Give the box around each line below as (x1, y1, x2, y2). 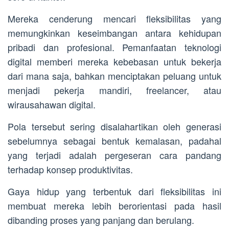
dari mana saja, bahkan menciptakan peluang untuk (8, 69, 221, 83)
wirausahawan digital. (8, 98, 96, 111)
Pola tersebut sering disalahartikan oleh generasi (8, 120, 221, 133)
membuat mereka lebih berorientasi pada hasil (8, 199, 221, 213)
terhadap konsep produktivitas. (8, 163, 133, 176)
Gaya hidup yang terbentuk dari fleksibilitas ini (8, 185, 221, 198)
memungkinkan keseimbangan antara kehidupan (8, 26, 221, 40)
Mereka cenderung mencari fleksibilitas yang (8, 12, 221, 26)
